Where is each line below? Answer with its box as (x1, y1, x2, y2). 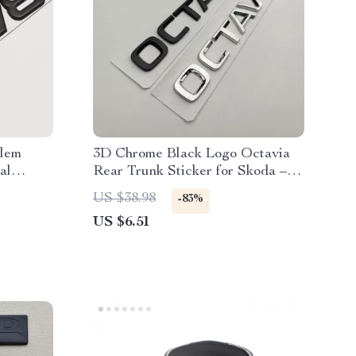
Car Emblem (93, 182, 168, 196)
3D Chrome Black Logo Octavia (93, 147, 290, 161)
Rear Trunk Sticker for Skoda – (93, 164, 287, 179)
